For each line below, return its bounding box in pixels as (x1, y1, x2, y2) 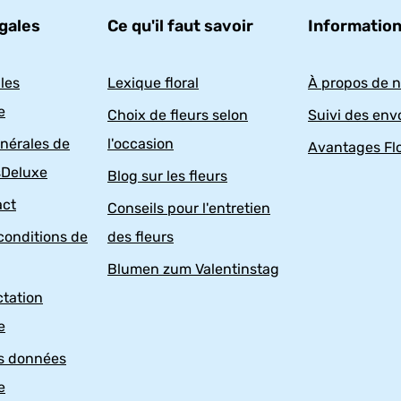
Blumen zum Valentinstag (107, 260, 279, 278)
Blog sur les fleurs (107, 167, 227, 185)
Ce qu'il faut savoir (107, 16, 253, 37)
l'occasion (107, 135, 174, 153)
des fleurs (107, 228, 174, 246)
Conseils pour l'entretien (107, 200, 270, 218)
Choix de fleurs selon (107, 107, 248, 124)
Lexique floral (107, 74, 199, 92)
